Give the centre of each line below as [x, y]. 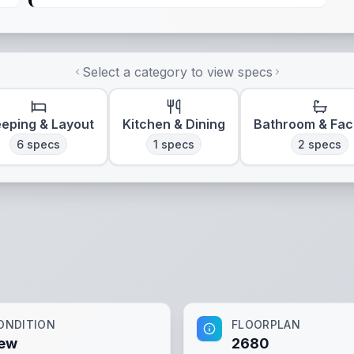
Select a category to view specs [177, 72]
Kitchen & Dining [174, 124]
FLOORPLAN [266, 324]
